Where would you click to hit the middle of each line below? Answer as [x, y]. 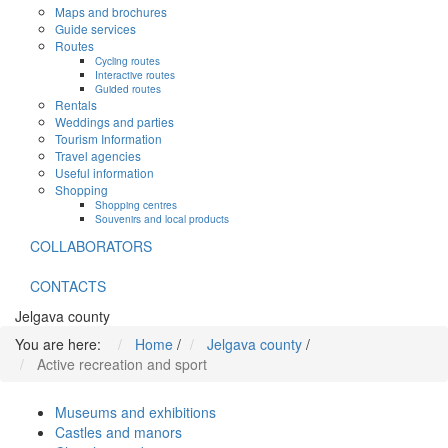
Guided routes [128, 89]
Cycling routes [127, 61]
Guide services [95, 29]
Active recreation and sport [122, 364]
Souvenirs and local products [162, 219]
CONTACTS [68, 286]
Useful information [104, 173]
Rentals [76, 105]
